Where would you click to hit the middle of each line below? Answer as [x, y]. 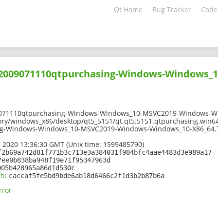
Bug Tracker [172, 9]
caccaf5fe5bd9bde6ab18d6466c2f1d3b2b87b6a [87, 176]
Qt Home [128, 9]
